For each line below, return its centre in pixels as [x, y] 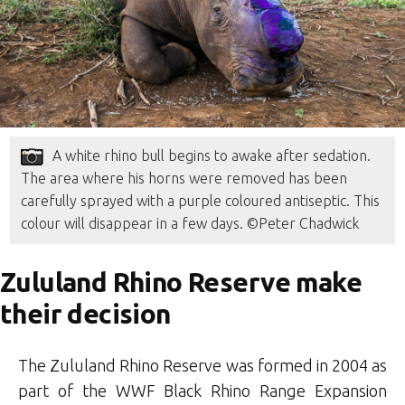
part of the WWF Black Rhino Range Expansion [202, 391]
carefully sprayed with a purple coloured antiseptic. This [201, 201]
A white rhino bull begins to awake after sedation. [212, 156]
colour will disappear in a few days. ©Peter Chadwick [190, 224]
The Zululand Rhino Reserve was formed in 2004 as [202, 366]
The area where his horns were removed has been [184, 179]
